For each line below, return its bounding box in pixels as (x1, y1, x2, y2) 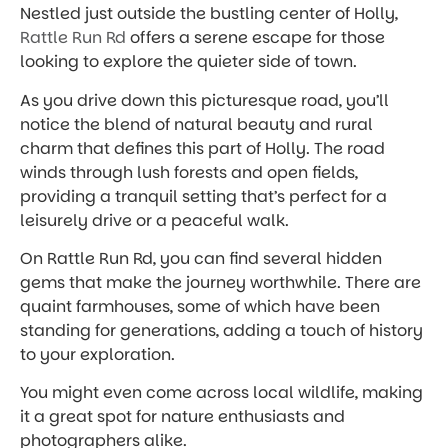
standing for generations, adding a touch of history (20, 319, 423, 343)
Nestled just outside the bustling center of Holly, (20, 2, 398, 26)
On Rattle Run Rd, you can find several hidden (20, 247, 382, 271)
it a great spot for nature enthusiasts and (20, 405, 345, 429)
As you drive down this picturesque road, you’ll (20, 88, 389, 112)
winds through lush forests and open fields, (20, 160, 358, 184)
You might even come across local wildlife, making (20, 381, 423, 405)
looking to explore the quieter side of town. (20, 50, 357, 74)
